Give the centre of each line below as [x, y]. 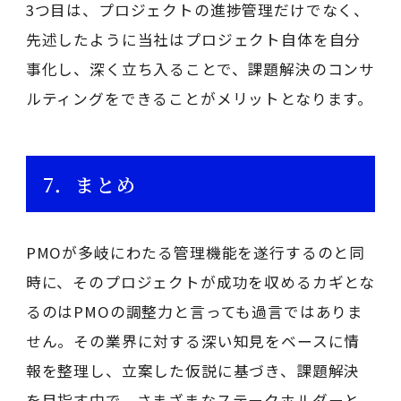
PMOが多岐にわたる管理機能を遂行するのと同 [196, 252]
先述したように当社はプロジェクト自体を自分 [193, 39]
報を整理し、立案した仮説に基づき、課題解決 [193, 370]
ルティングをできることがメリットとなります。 [200, 98]
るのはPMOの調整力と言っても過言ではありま [195, 311]
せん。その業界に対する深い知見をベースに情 [193, 341]
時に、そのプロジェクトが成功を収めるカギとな [200, 282]
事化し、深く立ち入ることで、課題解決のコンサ [200, 68]
